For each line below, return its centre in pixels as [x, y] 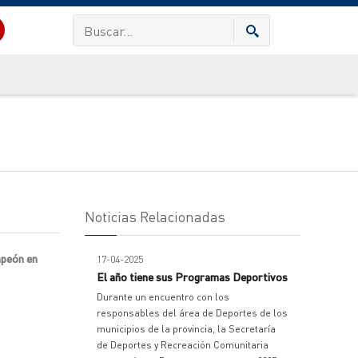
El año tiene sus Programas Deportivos [192, 276]
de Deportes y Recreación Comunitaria [183, 345]
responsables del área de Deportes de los [192, 313]
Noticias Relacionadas [155, 216]
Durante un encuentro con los [163, 297]
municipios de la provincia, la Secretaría [186, 329]
